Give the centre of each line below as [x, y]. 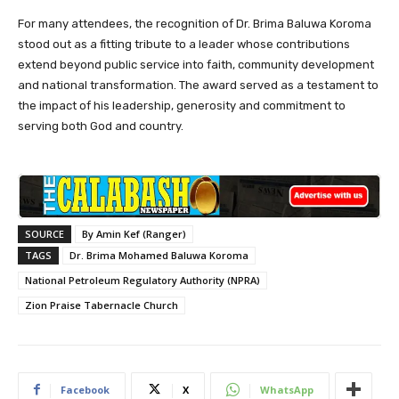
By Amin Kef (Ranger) [134, 233]
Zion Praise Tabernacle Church [102, 305]
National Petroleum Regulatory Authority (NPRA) [142, 280]
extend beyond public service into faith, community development [196, 65]
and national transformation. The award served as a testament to [198, 85]
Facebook [85, 389]
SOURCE [45, 233]
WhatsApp [287, 389]
